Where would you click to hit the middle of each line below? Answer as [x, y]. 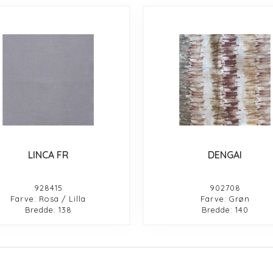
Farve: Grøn [225, 198]
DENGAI [225, 154]
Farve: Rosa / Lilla [48, 198]
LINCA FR [48, 154]
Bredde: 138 [48, 209]
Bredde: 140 [225, 209]
